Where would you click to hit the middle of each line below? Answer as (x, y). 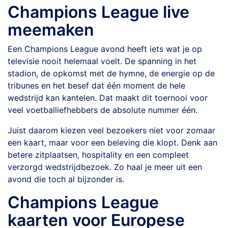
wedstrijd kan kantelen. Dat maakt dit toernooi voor (108, 98)
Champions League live (98, 12)
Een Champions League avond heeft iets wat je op (105, 49)
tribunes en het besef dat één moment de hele (96, 85)
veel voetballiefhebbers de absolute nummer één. (103, 110)
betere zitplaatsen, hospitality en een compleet (98, 155)
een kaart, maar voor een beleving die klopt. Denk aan (112, 142)
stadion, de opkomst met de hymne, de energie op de (111, 73)
